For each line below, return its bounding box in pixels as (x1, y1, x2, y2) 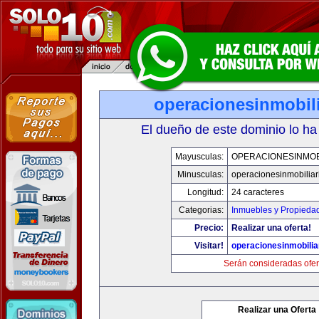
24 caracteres (231, 187, 284, 197)
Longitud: (187, 187, 224, 197)
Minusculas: (177, 169, 224, 179)
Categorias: (179, 205, 224, 215)
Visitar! (194, 241, 224, 251)
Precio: (194, 223, 224, 233)
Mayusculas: (175, 152, 224, 162)
